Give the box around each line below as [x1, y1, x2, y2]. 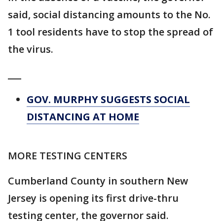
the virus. [8, 42, 56, 56]
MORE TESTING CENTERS [8, 149, 127, 162]
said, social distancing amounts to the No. [8, 8, 211, 21]
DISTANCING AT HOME [27, 110, 139, 123]
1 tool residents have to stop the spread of [8, 25, 213, 38]
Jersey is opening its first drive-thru [8, 191, 179, 205]
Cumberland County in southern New [8, 174, 188, 187]
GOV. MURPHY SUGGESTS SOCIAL [27, 93, 190, 106]
